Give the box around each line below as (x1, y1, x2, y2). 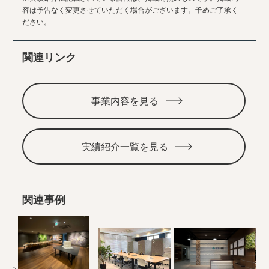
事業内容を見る (91, 95, 159, 106)
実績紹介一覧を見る (82, 141, 169, 152)
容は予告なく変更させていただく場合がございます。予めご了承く (22, 7, 239, 14)
